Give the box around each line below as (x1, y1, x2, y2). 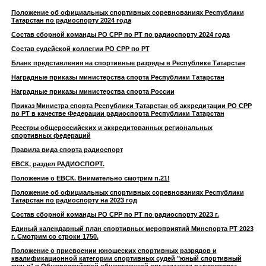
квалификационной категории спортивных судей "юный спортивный (11, 255, 242, 262)
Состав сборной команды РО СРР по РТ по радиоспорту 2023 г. (11, 211, 219, 218)
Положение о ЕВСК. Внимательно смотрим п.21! (11, 175, 170, 182)
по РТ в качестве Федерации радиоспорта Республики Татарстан (11, 110, 224, 117)
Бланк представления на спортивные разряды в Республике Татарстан (11, 59, 245, 66)
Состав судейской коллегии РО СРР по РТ (11, 45, 150, 52)
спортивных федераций (11, 132, 91, 139)
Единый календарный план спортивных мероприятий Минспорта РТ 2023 (11, 225, 254, 232)
